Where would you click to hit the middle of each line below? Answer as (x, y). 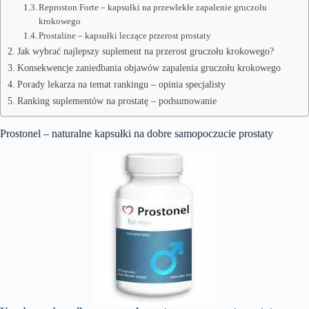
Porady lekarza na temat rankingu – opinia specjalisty (121, 84)
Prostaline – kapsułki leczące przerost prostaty (125, 36)
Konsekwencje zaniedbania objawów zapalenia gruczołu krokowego (149, 68)
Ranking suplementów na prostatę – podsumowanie (117, 101)
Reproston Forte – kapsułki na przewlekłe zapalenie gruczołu (153, 7)
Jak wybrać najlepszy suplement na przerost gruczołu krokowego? (145, 51)
